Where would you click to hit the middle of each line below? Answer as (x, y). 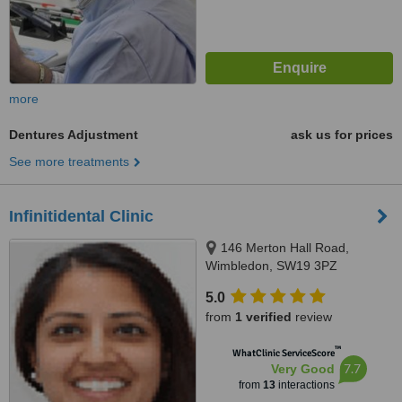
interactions (305, 385)
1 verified (263, 317)
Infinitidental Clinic (81, 216)
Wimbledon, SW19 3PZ (271, 266)
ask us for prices (342, 135)
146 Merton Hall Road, (285, 248)
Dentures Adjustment (74, 135)
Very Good (302, 369)
